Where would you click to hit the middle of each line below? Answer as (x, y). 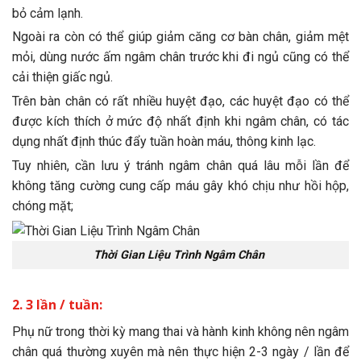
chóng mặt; (43, 205)
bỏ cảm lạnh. (48, 13)
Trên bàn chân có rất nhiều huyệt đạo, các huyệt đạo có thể (180, 102)
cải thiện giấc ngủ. (62, 77)
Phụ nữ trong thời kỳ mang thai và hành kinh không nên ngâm (180, 331)
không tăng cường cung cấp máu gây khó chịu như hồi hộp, (180, 185)
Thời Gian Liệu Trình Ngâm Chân (179, 255)
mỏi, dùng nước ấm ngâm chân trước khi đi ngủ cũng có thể (180, 57)
